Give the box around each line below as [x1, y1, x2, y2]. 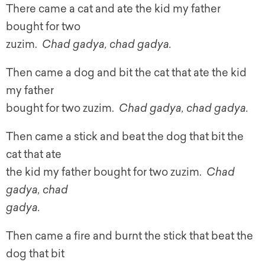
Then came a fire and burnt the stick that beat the [6, 230, 253, 243]
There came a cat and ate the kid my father [6, 2, 221, 16]
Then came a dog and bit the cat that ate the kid [6, 66, 247, 80]
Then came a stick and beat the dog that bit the [6, 130, 244, 144]
